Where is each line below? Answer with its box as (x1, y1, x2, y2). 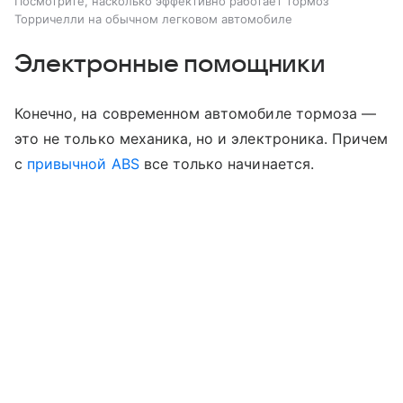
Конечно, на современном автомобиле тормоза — (14, 104, 377, 123)
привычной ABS (27, 155, 139, 174)
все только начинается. (139, 155, 314, 174)
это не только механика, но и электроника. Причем (14, 130, 389, 148)
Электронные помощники (14, 50, 327, 78)
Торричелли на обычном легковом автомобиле (14, 12, 292, 27)
